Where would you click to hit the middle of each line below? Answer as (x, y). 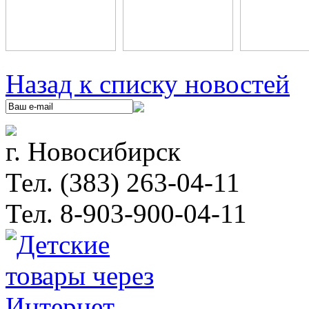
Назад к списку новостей (148, 83)
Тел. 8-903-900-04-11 (126, 213)
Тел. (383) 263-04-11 (123, 182)
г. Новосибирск (93, 151)
